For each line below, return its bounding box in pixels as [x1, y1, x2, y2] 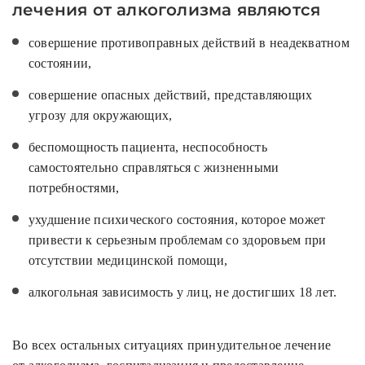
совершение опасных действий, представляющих [29, 88, 313, 103]
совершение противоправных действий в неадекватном [29, 36, 350, 51]
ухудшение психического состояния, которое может [29, 213, 326, 227]
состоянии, [29, 56, 92, 71]
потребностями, [29, 181, 120, 196]
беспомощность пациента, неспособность [29, 140, 267, 155]
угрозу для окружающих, [29, 108, 173, 123]
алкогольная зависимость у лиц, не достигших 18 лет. [29, 285, 337, 300]
